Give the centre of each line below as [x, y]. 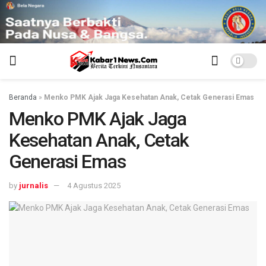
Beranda [23, 97]
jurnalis [34, 186]
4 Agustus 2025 [94, 186]
